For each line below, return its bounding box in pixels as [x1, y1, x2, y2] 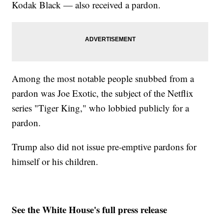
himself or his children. [12, 155, 99, 168]
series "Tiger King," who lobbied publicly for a [12, 102, 190, 114]
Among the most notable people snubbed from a [12, 72, 194, 85]
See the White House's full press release [12, 203, 167, 217]
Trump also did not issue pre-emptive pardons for [12, 140, 197, 153]
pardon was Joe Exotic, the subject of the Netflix [12, 87, 194, 100]
